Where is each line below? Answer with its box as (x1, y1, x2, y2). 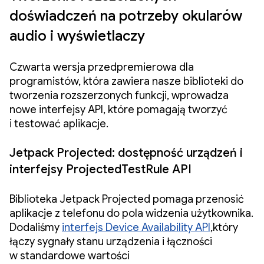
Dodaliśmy (9, 221, 62, 234)
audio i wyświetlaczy (9, 27, 145, 45)
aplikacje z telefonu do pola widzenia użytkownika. (9, 207, 253, 220)
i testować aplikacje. (9, 117, 108, 130)
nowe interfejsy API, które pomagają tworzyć (9, 103, 227, 116)
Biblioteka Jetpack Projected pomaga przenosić (9, 193, 244, 206)
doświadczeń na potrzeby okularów (9, 7, 242, 25)
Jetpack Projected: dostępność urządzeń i (9, 146, 243, 160)
